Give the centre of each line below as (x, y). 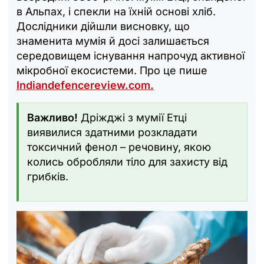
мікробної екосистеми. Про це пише (112, 70)
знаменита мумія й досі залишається (113, 41)
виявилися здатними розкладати (112, 132)
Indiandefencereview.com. (85, 85)
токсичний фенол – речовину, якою (119, 147)
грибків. (48, 176)
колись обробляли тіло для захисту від (127, 161)
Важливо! (54, 117)
